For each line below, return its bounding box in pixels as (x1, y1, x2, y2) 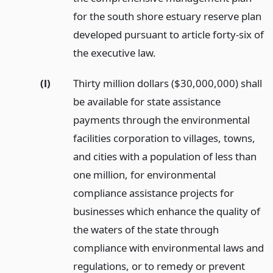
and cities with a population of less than (73, 149, 257, 164)
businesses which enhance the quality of (73, 204, 260, 219)
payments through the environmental (73, 113, 250, 127)
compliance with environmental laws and (73, 241, 264, 255)
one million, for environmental (73, 168, 216, 182)
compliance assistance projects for (73, 186, 234, 200)
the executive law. (73, 45, 156, 60)
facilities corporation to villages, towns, (73, 131, 255, 146)
